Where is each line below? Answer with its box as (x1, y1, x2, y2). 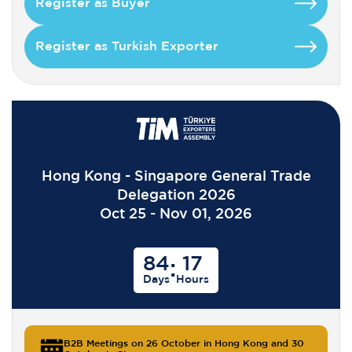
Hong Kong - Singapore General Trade (41, 170, 311, 183)
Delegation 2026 (116, 189, 236, 202)
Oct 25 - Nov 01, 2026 (100, 207, 252, 221)
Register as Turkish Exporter (35, 40, 218, 53)
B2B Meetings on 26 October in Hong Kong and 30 (64, 339, 304, 348)
